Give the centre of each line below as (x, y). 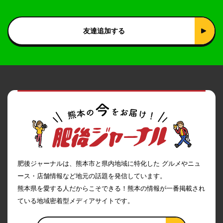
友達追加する (104, 31)
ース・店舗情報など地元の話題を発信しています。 (92, 175)
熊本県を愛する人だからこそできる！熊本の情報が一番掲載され (111, 188)
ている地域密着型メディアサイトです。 (76, 200)
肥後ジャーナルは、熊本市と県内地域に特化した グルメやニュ (109, 163)
